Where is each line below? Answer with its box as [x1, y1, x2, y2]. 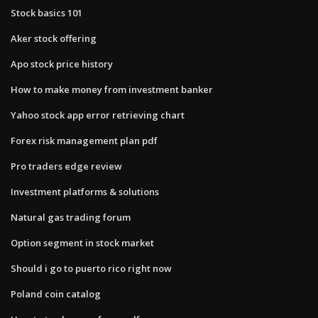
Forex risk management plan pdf [11, 133, 158, 147]
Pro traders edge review [11, 159, 122, 172]
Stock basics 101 [11, 6, 82, 19]
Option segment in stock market [11, 236, 154, 249]
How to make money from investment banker [11, 82, 213, 96]
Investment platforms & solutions [11, 185, 159, 198]
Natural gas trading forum [11, 210, 131, 224]
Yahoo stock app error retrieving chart [11, 108, 185, 121]
